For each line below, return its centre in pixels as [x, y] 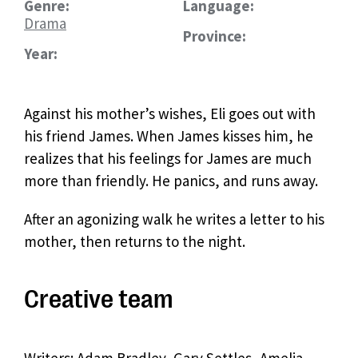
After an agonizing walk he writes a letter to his [174, 219]
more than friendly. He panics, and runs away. [171, 181]
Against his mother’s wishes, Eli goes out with [170, 113]
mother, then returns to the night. [135, 241]
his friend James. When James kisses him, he [169, 136]
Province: [215, 36]
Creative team [99, 299]
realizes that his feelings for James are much [168, 158]
